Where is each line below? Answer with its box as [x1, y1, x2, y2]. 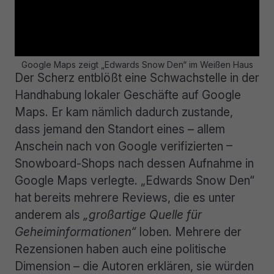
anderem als [15, 207, 83, 222]
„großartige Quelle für [83, 207, 202, 222]
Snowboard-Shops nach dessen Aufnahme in [15, 155, 254, 171]
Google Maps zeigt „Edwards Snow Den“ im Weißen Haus [21, 59, 253, 70]
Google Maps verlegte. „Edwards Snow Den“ [15, 172, 254, 188]
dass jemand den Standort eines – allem [15, 121, 225, 136]
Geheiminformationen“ [15, 224, 136, 239]
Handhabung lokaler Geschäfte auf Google [15, 87, 241, 102]
